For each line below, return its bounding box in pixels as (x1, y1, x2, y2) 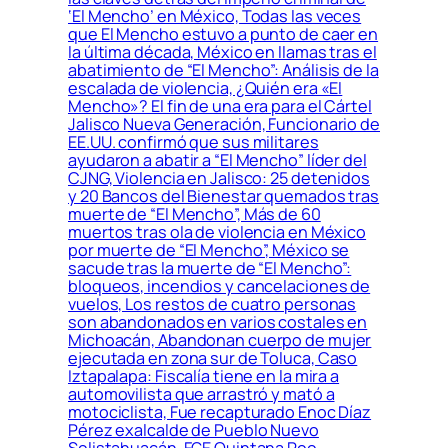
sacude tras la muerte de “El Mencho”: (68, 256, 352, 279)
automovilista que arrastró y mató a (68, 382, 335, 405)
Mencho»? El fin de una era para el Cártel (68, 94, 372, 117)
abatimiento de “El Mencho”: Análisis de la (68, 58, 379, 81)
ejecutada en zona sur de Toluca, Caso (68, 346, 358, 369)
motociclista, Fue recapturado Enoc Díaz (68, 400, 372, 423)
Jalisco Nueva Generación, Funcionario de (68, 112, 380, 135)
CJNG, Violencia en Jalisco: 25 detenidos (68, 166, 370, 189)
